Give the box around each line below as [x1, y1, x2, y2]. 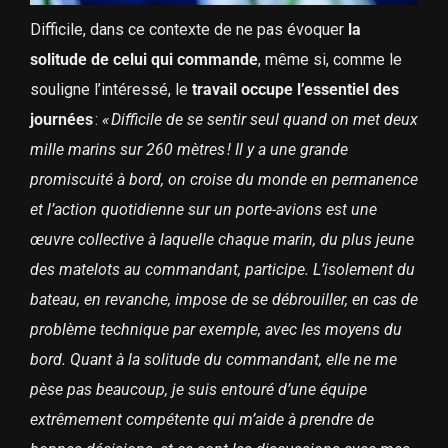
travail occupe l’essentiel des [187, 79, 399, 99]
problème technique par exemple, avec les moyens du [29, 319, 402, 339]
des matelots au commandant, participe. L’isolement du [29, 259, 415, 279]
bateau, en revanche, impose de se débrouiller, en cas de [29, 289, 418, 309]
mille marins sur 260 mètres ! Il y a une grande [29, 139, 348, 159]
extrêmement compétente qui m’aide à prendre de [29, 409, 374, 429]
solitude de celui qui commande [29, 49, 258, 69]
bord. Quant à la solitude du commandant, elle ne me [29, 349, 397, 369]
